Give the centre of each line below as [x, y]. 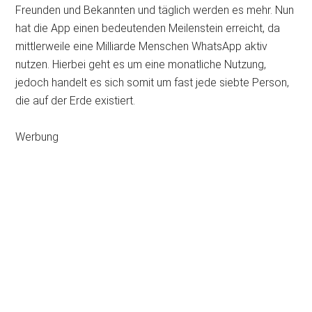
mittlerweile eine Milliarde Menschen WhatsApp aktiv [142, 46]
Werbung [37, 137]
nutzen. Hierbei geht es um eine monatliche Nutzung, [141, 64]
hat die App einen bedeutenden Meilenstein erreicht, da [148, 28]
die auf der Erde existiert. [76, 101]
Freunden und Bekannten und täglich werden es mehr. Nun [155, 10]
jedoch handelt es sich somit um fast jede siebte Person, [153, 83]
